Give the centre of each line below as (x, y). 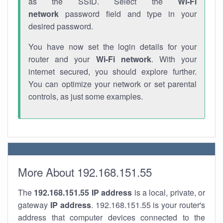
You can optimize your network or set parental (112, 84)
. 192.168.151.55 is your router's (148, 205)
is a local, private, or (168, 192)
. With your (174, 59)
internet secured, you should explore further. (112, 71)
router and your (62, 59)
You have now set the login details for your (112, 47)
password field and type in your (128, 14)
